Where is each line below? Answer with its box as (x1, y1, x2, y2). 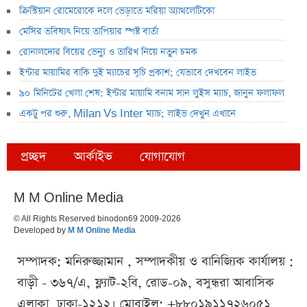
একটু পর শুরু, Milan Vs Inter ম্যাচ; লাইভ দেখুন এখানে (19, 107, 236, 121)
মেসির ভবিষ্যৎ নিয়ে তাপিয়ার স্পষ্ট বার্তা (19, 25, 158, 39)
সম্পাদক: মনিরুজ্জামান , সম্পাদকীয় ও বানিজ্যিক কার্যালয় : (17, 253, 293, 271)
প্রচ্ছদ (21, 148, 47, 166)
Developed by (14, 225, 68, 236)
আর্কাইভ (74, 148, 112, 166)
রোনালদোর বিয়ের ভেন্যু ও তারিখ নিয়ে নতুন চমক (19, 45, 197, 60)
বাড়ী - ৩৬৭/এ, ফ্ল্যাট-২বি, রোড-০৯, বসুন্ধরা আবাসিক (17, 274, 274, 292)
